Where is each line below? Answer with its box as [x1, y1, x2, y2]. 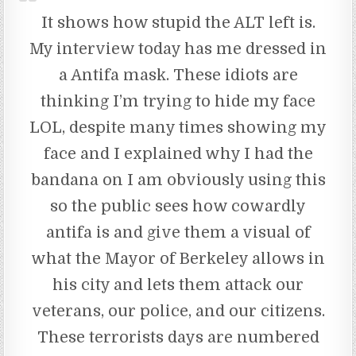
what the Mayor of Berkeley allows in [31, 250, 325, 269]
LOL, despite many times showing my [29, 118, 327, 137]
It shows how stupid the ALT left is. [41, 14, 315, 33]
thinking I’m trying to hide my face [41, 92, 315, 111]
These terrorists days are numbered [37, 328, 319, 347]
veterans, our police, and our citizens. [31, 302, 325, 321]
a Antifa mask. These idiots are [58, 66, 298, 85]
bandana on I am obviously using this [30, 171, 326, 190]
